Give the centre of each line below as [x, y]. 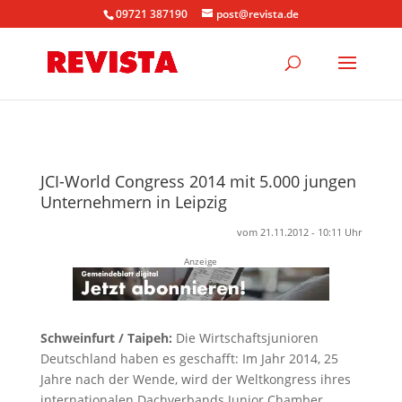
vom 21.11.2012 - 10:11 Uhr [300, 232]
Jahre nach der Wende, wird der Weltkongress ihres [195, 379]
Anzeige [201, 261]
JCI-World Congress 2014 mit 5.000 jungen [198, 181]
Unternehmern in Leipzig [133, 202]
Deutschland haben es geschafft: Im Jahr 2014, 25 [189, 358]
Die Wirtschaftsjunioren [245, 337]
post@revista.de [257, 14]
